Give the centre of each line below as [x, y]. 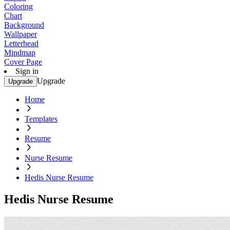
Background [24, 25]
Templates [41, 119]
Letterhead [21, 43]
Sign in [27, 71]
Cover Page [23, 62]
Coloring [18, 6]
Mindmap [20, 53]
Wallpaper [21, 34]
